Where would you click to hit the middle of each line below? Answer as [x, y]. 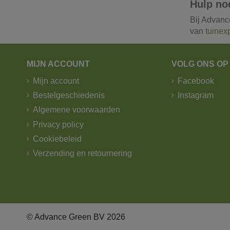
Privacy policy [58, 124]
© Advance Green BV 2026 [76, 217]
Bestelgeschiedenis [69, 95]
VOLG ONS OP [200, 64]
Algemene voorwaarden [76, 110]
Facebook [196, 81]
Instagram [196, 95]
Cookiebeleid [57, 139]
